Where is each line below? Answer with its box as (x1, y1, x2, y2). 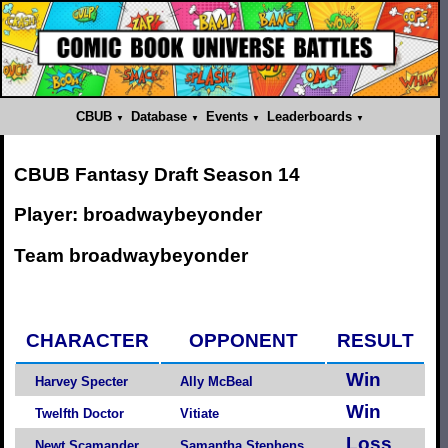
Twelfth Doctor (35, 405, 124, 421)
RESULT (337, 329, 414, 351)
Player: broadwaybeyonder (14, 204, 262, 226)
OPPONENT (188, 329, 298, 351)
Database (131, 108, 188, 124)
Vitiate (180, 405, 219, 421)
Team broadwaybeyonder (14, 244, 248, 266)
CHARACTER (26, 329, 149, 351)
